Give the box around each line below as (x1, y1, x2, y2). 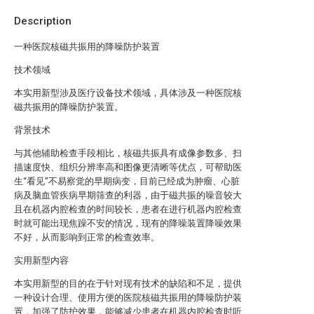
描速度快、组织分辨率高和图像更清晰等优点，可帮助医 (14, 162, 242, 172)
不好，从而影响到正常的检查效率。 (14, 232, 160, 243)
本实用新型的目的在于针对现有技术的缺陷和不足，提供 (14, 278, 242, 289)
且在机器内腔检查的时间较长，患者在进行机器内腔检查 (14, 204, 242, 214)
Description (14, 15, 71, 27)
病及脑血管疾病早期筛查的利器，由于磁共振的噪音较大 (14, 190, 242, 200)
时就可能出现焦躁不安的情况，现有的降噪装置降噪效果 (14, 218, 242, 228)
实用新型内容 (14, 255, 69, 266)
